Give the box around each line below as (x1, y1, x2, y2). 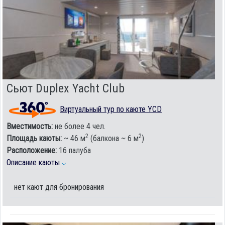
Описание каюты (7, 157, 60, 167)
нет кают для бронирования (14, 182, 104, 192)
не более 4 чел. (53, 121, 105, 131)
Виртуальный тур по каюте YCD (60, 104, 162, 114)
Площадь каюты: (7, 133, 62, 143)
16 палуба (57, 145, 91, 155)
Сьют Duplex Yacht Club (7, 81, 125, 95)
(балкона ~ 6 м (88, 133, 139, 143)
